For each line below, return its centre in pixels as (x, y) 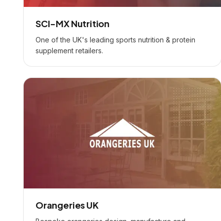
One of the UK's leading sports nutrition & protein (115, 40)
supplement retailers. (69, 51)
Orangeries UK (67, 205)
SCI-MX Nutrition (73, 23)
